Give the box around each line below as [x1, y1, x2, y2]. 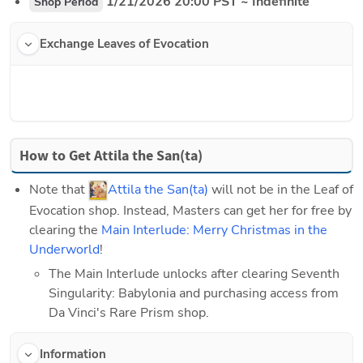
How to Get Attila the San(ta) [19, 145, 203, 165]
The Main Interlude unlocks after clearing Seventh [49, 264, 340, 283]
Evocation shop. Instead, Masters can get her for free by [29, 201, 352, 220]
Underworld [29, 240, 100, 258]
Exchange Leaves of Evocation [40, 35, 209, 52]
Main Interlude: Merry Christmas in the [101, 220, 327, 239]
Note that [29, 180, 88, 199]
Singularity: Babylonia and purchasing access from [49, 284, 339, 302]
